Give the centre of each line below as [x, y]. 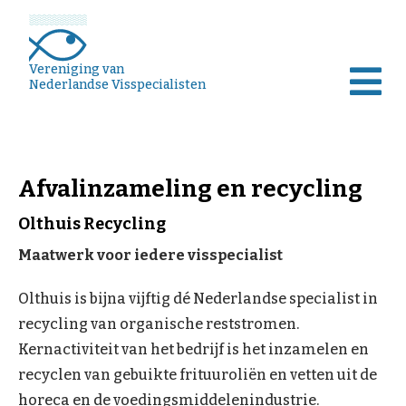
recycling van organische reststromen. [159, 324]
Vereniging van [77, 69]
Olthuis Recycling [92, 223]
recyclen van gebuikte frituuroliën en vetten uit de [198, 374]
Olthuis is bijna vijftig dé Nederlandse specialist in [198, 298]
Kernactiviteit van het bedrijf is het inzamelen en [193, 349]
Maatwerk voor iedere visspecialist [150, 255]
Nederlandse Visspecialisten [117, 84]
